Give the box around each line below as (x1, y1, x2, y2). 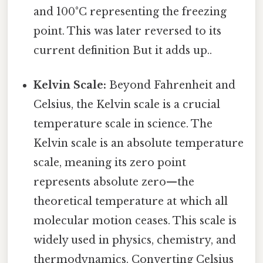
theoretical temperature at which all (33, 195, 228, 208)
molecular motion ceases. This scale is (33, 214, 237, 228)
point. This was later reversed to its (33, 24, 222, 38)
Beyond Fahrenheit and (106, 79, 236, 92)
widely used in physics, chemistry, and (33, 234, 237, 247)
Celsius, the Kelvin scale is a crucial (33, 98, 221, 112)
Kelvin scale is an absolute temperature (33, 137, 244, 150)
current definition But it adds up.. (33, 43, 213, 57)
